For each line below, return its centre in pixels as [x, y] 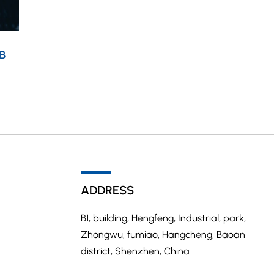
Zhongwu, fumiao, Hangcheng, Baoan [163, 235]
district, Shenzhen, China [135, 251]
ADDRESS [107, 191]
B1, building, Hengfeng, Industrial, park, [163, 218]
